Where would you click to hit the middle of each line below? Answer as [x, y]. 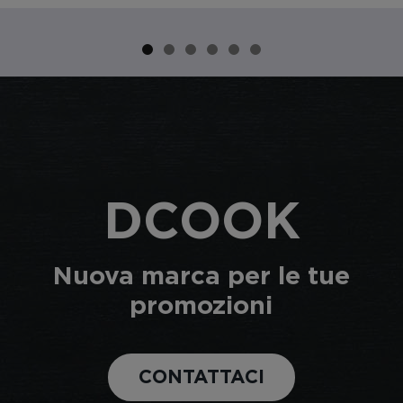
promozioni [201, 307]
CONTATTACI [201, 378]
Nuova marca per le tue [201, 278]
